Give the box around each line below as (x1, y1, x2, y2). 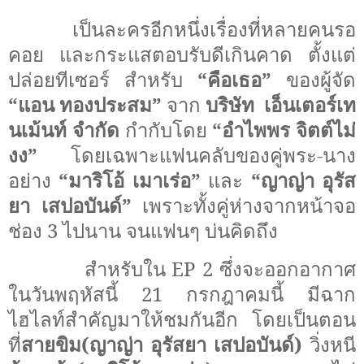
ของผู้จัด (271, 66, 356, 93)
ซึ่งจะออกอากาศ (219, 255, 357, 283)
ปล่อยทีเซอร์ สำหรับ (8, 66, 197, 93)
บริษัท (201, 91, 259, 119)
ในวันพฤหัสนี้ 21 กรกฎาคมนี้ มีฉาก (8, 280, 356, 308)
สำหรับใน (84, 255, 172, 283)
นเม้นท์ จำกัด (8, 116, 119, 144)
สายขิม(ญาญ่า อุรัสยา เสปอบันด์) (21, 331, 302, 358)
